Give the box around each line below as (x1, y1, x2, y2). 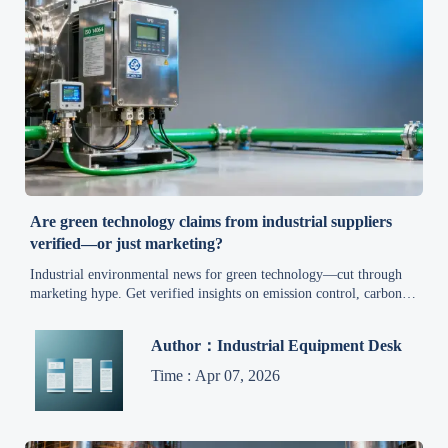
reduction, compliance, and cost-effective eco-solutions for (30, 304, 363, 320)
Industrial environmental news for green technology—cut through (30, 266, 403, 282)
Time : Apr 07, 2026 (151, 366, 281, 384)
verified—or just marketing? (30, 234, 224, 252)
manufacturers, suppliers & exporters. (30, 323, 244, 339)
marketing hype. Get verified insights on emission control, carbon (30, 285, 403, 301)
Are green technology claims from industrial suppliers (30, 212, 393, 230)
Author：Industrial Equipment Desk (151, 337, 403, 355)
